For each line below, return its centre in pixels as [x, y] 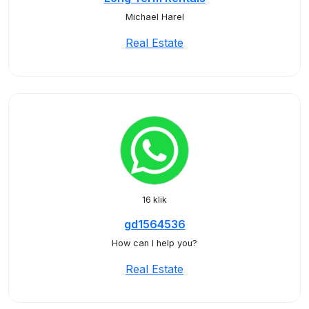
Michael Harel [154, 17]
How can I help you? [154, 243]
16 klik [154, 200]
